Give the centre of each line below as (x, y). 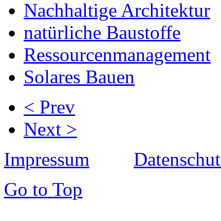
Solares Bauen (79, 77)
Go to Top (43, 189)
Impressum (47, 159)
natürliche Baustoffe (102, 33)
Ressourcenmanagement (117, 55)
